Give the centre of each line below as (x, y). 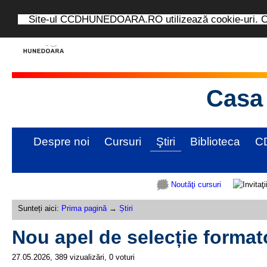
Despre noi (61, 142)
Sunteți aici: (40, 208)
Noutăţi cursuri (196, 184)
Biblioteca (215, 142)
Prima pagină (84, 208)
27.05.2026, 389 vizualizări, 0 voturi (73, 257)
